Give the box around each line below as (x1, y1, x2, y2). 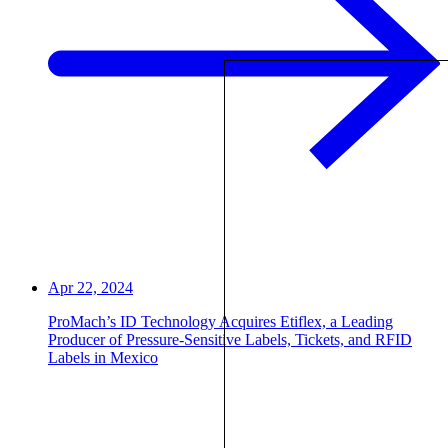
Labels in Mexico (48, 348, 158, 366)
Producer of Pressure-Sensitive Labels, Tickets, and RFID (48, 330, 412, 348)
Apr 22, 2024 (48, 278, 133, 296)
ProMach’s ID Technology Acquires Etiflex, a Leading (48, 312, 393, 330)
